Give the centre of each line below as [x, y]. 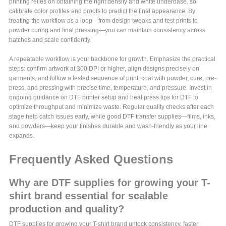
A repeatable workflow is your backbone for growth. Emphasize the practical [112, 59]
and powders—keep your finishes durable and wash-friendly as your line [108, 126]
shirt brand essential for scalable [89, 196]
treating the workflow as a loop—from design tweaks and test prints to [104, 21]
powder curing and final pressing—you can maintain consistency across [107, 31]
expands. [22, 136]
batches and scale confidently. [50, 40]
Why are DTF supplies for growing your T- [110, 183]
